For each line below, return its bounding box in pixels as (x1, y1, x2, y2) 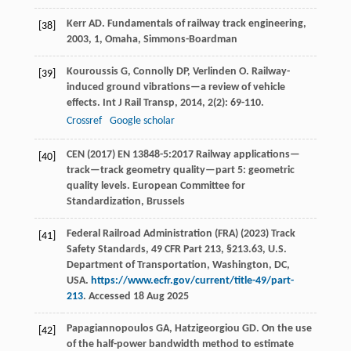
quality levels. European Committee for (66, 180, 245, 193)
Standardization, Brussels (66, 196, 185, 208)
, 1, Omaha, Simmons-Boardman (88, 34, 237, 46)
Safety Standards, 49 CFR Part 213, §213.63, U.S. (66, 244, 287, 256)
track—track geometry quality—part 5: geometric (66, 165, 295, 177)
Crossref (66, 115, 102, 128)
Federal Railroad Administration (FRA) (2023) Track (66, 228, 295, 241)
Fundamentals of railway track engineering (107, 18, 303, 31)
